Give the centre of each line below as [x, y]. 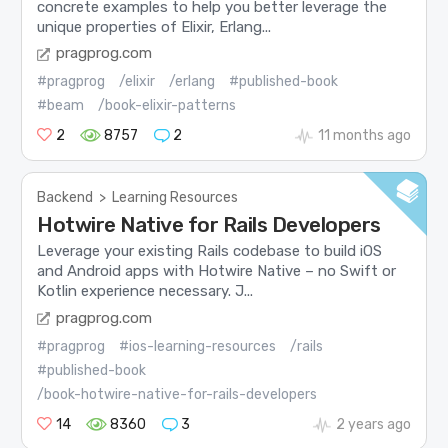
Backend [65, 197]
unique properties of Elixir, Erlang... [154, 26]
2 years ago [373, 424]
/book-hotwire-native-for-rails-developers [177, 394]
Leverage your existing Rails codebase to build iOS [210, 251]
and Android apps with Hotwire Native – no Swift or [217, 271]
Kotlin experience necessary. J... [145, 291]
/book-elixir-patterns [167, 105]
